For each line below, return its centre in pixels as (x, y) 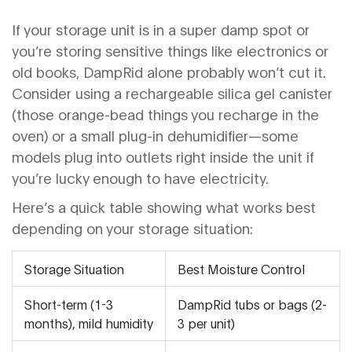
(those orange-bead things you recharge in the (165, 114)
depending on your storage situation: (132, 228)
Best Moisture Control (241, 269)
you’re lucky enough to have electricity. (140, 178)
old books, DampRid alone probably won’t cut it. (169, 72)
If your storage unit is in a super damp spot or (161, 29)
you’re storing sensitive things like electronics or (170, 51)
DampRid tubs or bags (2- (252, 304)
